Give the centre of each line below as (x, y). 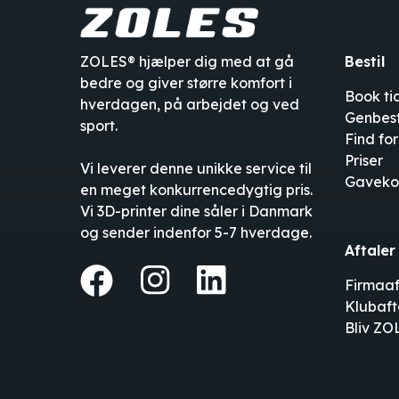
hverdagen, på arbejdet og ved (190, 104)
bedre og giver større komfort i (187, 82)
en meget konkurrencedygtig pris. (197, 189)
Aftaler (370, 250)
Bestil (365, 61)
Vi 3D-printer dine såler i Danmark (197, 211)
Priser (364, 160)
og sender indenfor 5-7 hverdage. (196, 232)
